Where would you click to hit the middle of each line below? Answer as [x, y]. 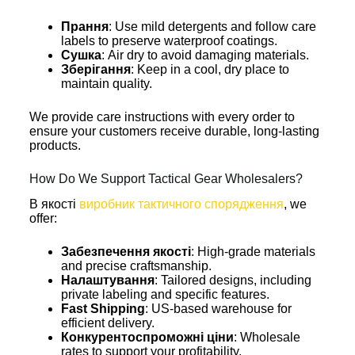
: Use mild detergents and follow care [212, 26]
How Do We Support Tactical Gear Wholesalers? [166, 178]
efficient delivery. [107, 323]
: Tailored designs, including [233, 281]
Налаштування [107, 281]
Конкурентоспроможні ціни [147, 338]
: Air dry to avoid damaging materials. [205, 55]
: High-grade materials [253, 252]
